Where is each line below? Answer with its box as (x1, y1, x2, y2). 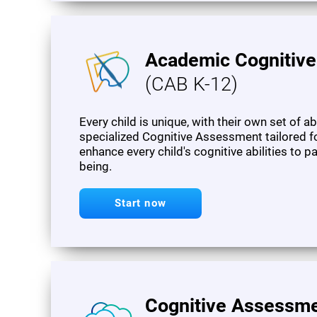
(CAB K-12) (145, 73, 238, 96)
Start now (115, 197, 166, 209)
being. (79, 159, 112, 173)
